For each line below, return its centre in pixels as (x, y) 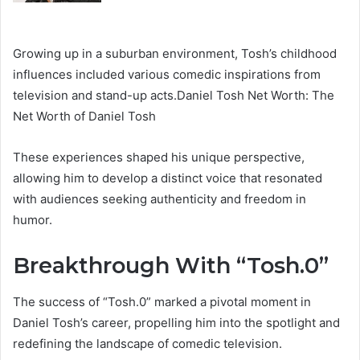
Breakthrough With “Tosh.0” (171, 266)
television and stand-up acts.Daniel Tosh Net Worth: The (174, 96)
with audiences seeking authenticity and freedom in (160, 199)
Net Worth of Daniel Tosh (84, 117)
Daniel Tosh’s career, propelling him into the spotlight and (176, 322)
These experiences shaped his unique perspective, (159, 157)
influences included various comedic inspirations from (167, 75)
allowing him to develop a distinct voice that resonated (168, 178)
